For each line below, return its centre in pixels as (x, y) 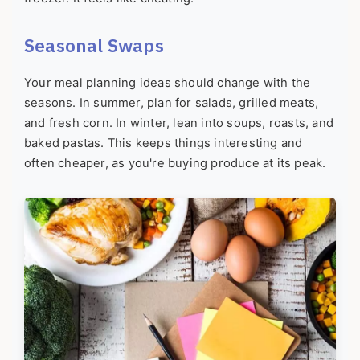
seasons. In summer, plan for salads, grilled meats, (172, 102)
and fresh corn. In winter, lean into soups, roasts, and (179, 123)
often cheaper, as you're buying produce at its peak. (175, 163)
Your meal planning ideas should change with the (168, 82)
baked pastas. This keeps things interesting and (164, 143)
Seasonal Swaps (94, 45)
